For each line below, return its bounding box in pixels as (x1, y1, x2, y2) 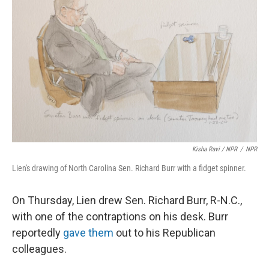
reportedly (12, 226, 63, 239)
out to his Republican (113, 226, 216, 239)
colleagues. (12, 243, 67, 255)
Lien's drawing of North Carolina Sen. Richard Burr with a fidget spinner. (12, 163, 246, 173)
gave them (63, 226, 113, 239)
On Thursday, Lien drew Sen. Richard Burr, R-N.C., (12, 194, 242, 207)
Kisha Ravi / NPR (192, 145, 237, 153)
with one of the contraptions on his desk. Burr (12, 210, 228, 223)
